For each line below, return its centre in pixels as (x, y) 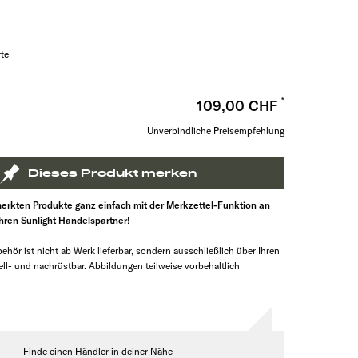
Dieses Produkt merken (113, 173)
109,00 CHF (239, 106)
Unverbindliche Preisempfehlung (215, 131)
